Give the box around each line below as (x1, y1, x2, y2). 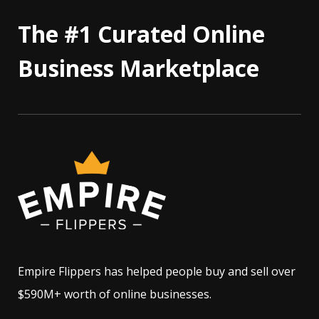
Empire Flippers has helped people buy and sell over (18, 263, 296, 280)
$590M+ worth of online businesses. (18, 286, 211, 303)
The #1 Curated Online (18, 19, 265, 50)
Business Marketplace (18, 53, 259, 84)
